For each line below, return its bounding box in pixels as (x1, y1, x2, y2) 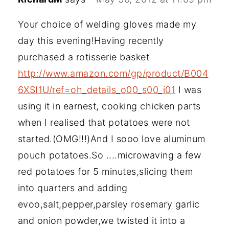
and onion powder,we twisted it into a (17, 215, 186, 226)
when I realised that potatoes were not (17, 117, 190, 128)
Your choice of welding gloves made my (17, 19, 197, 30)
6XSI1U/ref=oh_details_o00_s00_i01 (17, 84, 176, 96)
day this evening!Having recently (17, 35, 164, 47)
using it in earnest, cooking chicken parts (17, 101, 201, 112)
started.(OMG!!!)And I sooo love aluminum (17, 133, 205, 145)
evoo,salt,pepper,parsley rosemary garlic (17, 199, 200, 210)
